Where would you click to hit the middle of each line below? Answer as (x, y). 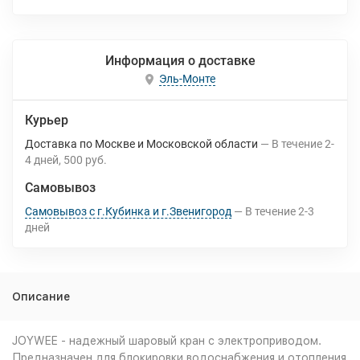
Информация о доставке (180, 61)
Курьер (47, 120)
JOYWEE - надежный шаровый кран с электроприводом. (167, 341)
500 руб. (85, 160)
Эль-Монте (187, 79)
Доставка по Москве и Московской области (141, 144)
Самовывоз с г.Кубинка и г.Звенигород (128, 211)
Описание (41, 297)
